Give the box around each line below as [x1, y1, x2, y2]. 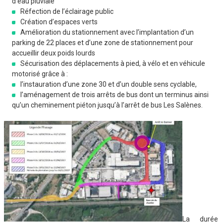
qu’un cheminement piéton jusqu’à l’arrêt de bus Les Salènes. [12, 101, 203, 110]
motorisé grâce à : [12, 70, 68, 78]
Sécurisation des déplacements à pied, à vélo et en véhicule [20, 59, 205, 68]
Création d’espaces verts [20, 18, 98, 26]
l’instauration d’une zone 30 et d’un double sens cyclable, [20, 80, 197, 89]
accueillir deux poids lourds [12, 49, 95, 57]
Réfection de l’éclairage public [20, 7, 113, 16]
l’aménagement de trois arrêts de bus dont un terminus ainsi [20, 91, 209, 99]
